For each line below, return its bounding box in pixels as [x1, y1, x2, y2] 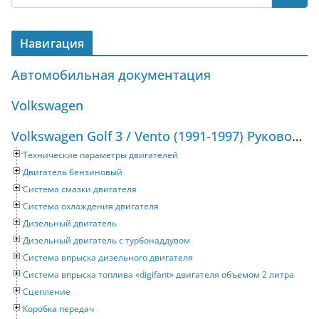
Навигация [20, 35, 85, 51]
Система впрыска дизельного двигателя [23, 251, 193, 263]
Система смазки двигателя [23, 182, 137, 195]
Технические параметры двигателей [23, 148, 178, 161]
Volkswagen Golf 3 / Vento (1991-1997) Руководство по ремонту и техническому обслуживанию [292, 127, 302, 145]
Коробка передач [23, 302, 94, 315]
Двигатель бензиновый [23, 165, 122, 178]
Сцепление [23, 285, 70, 298]
